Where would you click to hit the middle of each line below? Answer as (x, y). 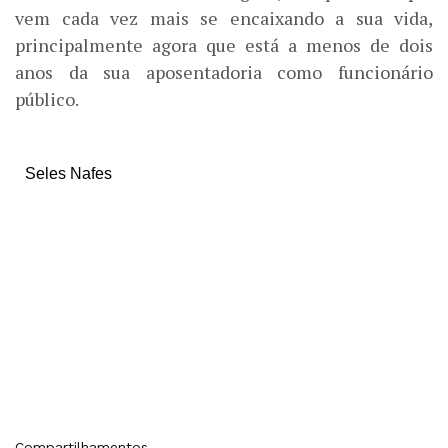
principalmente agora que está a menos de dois (224, 44)
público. (47, 98)
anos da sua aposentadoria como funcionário (224, 71)
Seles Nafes (68, 173)
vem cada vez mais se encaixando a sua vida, (224, 17)
